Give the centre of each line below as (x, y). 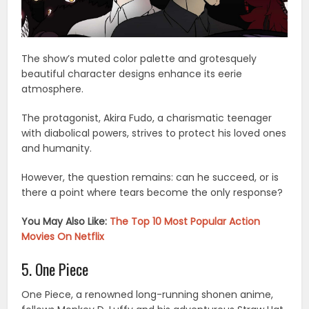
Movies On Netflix (63, 237)
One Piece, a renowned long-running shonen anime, (148, 295)
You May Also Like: (66, 222)
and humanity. (57, 149)
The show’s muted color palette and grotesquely (139, 59)
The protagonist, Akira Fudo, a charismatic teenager (147, 118)
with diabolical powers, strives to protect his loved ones (154, 133)
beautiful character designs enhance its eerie (132, 74)
